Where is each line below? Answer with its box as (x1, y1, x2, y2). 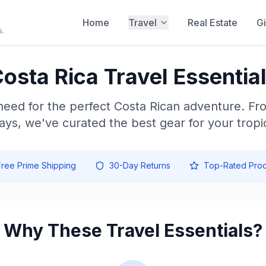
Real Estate (188, 17, 237, 28)
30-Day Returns (109, 160, 170, 170)
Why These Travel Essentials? (4, 220, 262, 241)
